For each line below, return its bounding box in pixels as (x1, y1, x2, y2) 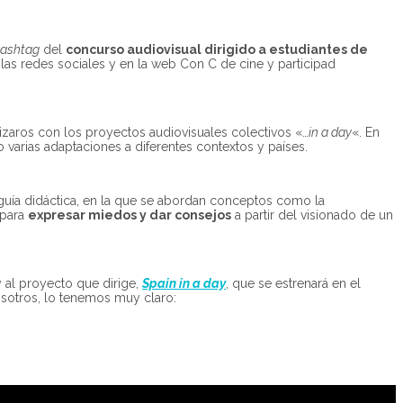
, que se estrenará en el (226, 275, 361, 291)
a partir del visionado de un (231, 207, 393, 222)
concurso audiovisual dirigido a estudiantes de (66, 41, 368, 57)
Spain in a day (142, 275, 226, 291)
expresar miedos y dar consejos (28, 207, 231, 222)
